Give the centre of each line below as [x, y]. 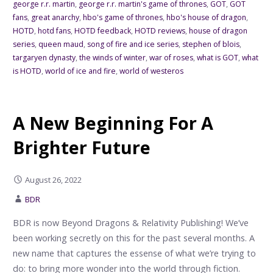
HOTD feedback [102, 31]
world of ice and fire [80, 71]
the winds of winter [112, 58]
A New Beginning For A [113, 123]
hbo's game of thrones [122, 18]
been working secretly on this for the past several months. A [133, 238]
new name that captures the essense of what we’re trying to [134, 253]
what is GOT [217, 58]
